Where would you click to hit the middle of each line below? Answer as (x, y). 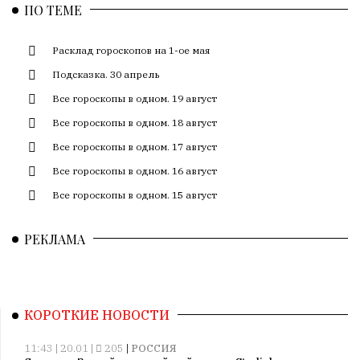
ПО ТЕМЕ (53, 10)
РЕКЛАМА (55, 239)
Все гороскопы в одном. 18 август (135, 123)
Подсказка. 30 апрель (106, 75)
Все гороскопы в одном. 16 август (135, 171)
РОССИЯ (154, 349)
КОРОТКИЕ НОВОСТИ (97, 315)
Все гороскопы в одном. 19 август (135, 99)
